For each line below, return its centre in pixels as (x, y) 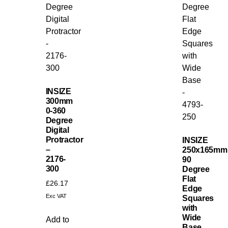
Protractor (64, 140)
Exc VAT (56, 196)
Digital (57, 130)
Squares (198, 198)
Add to (57, 220)
